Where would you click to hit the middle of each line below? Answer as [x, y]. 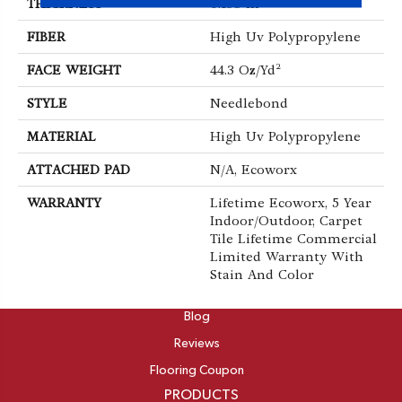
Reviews [197, 344]
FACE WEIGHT [74, 70]
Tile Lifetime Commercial [293, 239]
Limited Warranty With [287, 257]
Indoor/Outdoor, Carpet [286, 221]
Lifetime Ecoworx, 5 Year [291, 203]
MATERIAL [61, 137]
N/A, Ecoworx [253, 170]
